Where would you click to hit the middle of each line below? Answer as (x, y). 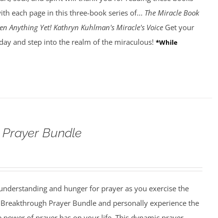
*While (166, 43)
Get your (178, 27)
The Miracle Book (172, 13)
